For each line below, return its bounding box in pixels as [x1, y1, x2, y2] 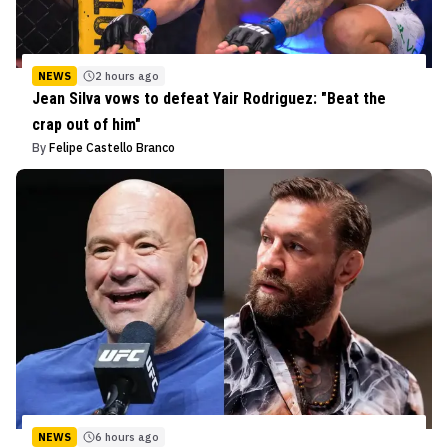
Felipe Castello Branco [49, 139, 175, 155]
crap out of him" [32, 114, 141, 134]
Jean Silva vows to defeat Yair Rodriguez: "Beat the [32, 88, 386, 108]
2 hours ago [95, 68, 159, 83]
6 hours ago [95, 429, 159, 444]
